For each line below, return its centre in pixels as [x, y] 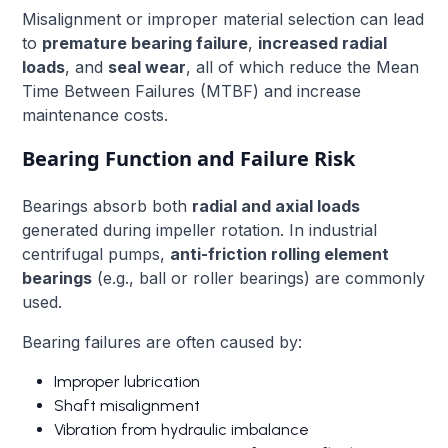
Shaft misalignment [127, 405]
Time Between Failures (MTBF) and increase [192, 90]
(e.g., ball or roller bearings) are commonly [259, 277]
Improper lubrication [127, 381]
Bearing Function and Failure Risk [189, 158]
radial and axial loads [276, 205]
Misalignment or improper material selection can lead [223, 18]
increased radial [323, 42]
